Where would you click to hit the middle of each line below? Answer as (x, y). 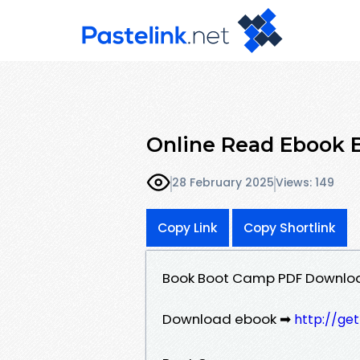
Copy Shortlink (290, 227)
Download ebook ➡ (228, 319)
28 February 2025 (223, 183)
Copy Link (188, 227)
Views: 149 (305, 183)
